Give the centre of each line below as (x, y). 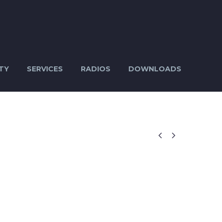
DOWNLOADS (155, 69)
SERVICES (45, 69)
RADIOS (96, 69)
